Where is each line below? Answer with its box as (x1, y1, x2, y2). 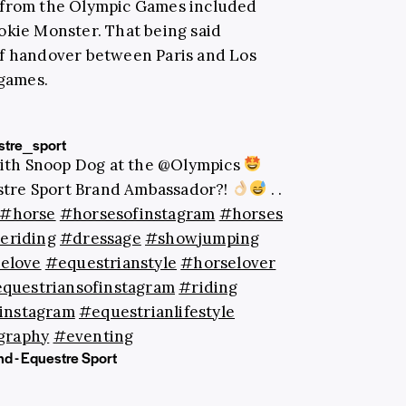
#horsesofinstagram (59, 203, 216, 224)
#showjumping (145, 227, 260, 248)
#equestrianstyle (44, 252, 177, 273)
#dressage (60, 227, 141, 248)
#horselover (180, 252, 276, 273)
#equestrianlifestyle (79, 301, 235, 322)
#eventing (53, 325, 134, 346)
